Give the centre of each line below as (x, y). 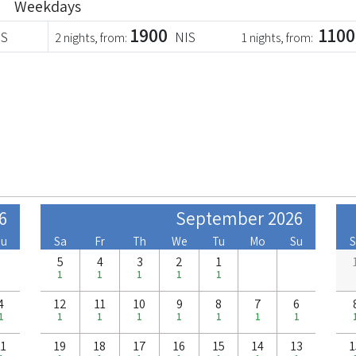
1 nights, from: (279, 37)
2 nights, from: (91, 37)
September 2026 (239, 218)
